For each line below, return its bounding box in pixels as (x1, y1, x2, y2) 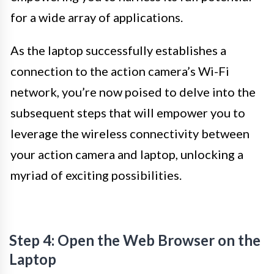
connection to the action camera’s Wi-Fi (10, 63, 229, 78)
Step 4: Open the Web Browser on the (9, 231, 261, 249)
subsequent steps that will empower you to (10, 105, 245, 120)
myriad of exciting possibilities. (10, 167, 182, 182)
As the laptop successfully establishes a (10, 42, 226, 57)
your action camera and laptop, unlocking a (10, 146, 243, 161)
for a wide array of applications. (10, 9, 183, 24)
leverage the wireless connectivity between (10, 125, 250, 141)
